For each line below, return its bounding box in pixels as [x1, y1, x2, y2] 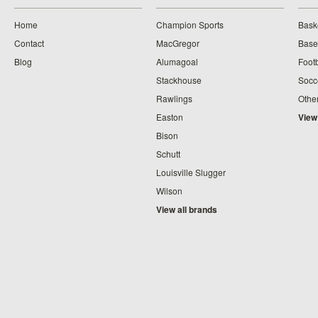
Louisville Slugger [156, 166, 226, 178]
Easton [156, 111, 183, 123]
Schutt [156, 148, 180, 160]
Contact [14, 37, 44, 49]
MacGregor [156, 37, 199, 49]
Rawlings [156, 92, 192, 104]
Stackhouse [156, 74, 202, 86]
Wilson [156, 185, 182, 197]
